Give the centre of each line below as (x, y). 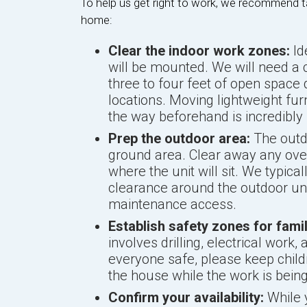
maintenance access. (172, 204)
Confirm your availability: (186, 297)
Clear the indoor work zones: (199, 51)
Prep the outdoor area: (179, 138)
